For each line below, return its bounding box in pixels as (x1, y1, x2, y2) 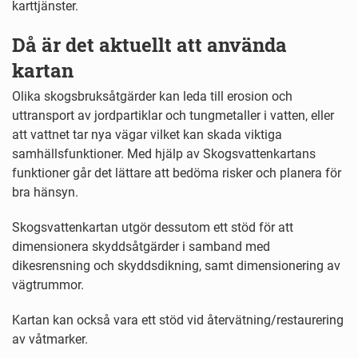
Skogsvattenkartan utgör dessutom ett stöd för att (12, 220, 293, 236)
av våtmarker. (12, 332, 88, 348)
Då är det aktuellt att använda (12, 32, 287, 58)
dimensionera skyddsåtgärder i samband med (12, 239, 270, 255)
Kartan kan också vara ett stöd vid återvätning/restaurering (12, 312, 344, 328)
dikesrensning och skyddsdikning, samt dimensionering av (12, 258, 340, 274)
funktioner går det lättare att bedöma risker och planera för (12, 165, 341, 181)
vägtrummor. (12, 277, 84, 293)
